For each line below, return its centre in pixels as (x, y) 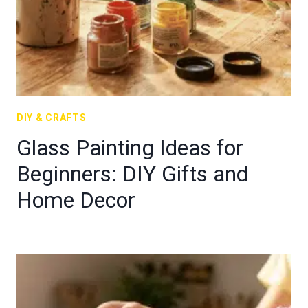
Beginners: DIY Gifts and (132, 174)
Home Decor (76, 200)
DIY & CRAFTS (52, 118)
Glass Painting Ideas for (130, 148)
